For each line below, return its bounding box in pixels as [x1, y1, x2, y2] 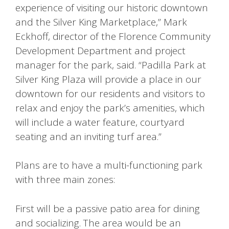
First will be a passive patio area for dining [15, 201, 200, 215]
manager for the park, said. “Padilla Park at [15, 58, 206, 72]
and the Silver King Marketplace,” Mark [15, 15, 187, 29]
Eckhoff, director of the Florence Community [15, 29, 211, 43]
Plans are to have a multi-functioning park [15, 158, 202, 172]
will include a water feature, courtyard [15, 115, 185, 129]
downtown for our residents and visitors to [15, 86, 205, 100]
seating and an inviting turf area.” [15, 129, 162, 143]
